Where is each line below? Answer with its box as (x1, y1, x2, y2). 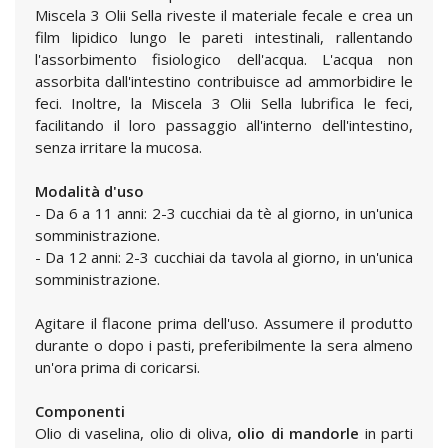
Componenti (35, 401, 125, 421)
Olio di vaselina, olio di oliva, (35, 423, 237, 443)
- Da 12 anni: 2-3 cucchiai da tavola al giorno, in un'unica (35, 247, 413, 267)
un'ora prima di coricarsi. (35, 357, 200, 377)
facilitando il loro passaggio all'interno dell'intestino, (35, 115, 413, 135)
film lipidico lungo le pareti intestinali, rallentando (35, 27, 413, 47)
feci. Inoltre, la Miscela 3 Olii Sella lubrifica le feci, (35, 93, 413, 113)
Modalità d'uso (35, 181, 144, 201)
